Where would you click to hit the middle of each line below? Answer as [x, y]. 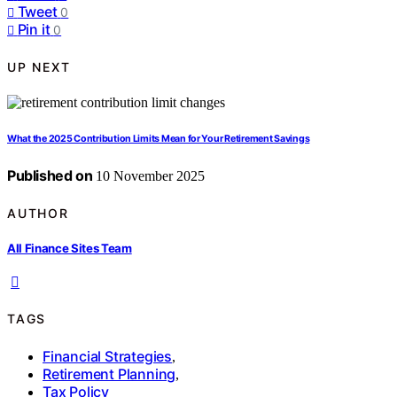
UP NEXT [39, 66]
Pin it [34, 30]
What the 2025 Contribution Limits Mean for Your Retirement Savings [159, 139]
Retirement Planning [109, 374]
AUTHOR [38, 213]
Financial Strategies [107, 356]
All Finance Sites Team [70, 248]
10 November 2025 [149, 176]
